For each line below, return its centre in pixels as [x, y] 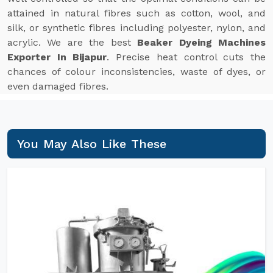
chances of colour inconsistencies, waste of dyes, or [136, 72]
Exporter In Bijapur [57, 57]
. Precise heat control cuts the [186, 57]
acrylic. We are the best [73, 42]
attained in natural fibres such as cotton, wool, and [136, 13]
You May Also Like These [92, 144]
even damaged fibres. [58, 86]
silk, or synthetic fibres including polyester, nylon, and [136, 28]
